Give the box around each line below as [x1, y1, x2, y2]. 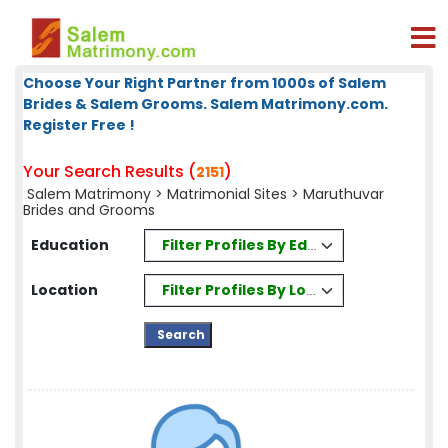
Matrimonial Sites [167, 184, 287, 204]
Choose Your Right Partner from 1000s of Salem [23, 73, 386, 93]
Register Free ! [23, 115, 135, 135]
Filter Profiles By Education [161, 234, 367, 255]
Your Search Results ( [23, 160, 196, 183]
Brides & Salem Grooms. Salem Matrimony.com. [23, 94, 388, 114]
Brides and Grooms [23, 200, 155, 220]
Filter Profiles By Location [162, 279, 356, 300]
